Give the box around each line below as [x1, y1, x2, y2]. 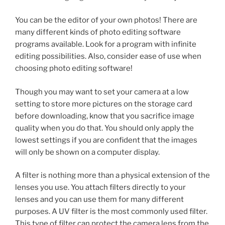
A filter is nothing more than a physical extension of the [15, 171, 210, 180]
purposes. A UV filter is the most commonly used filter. [15, 207, 207, 216]
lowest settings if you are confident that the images [15, 135, 197, 145]
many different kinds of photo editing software [15, 28, 181, 37]
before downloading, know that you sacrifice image [15, 111, 194, 121]
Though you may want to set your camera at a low [15, 87, 189, 96]
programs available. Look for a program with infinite [15, 40, 196, 49]
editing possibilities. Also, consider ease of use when [15, 52, 201, 61]
